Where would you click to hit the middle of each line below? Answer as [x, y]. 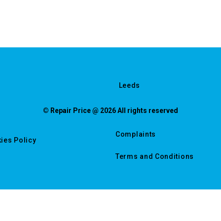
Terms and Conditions [155, 156]
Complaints [136, 134]
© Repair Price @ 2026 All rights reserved [110, 110]
